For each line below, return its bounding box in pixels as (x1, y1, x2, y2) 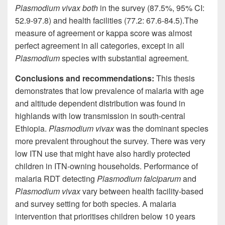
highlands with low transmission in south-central (15, 109, 185, 122)
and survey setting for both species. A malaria (15, 197, 176, 209)
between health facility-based (97, 185, 203, 197)
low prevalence (80, 84, 135, 96)
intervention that (15, 210, 74, 222)
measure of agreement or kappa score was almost (15, 27, 192, 39)
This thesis (156, 72, 195, 84)
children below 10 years (108, 210, 195, 222)
